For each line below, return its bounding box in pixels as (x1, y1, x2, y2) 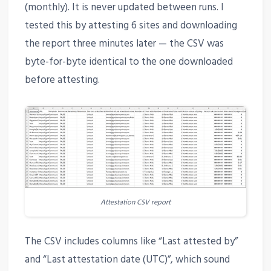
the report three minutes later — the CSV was (24, 35, 224, 52)
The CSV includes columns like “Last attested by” (24, 233, 238, 250)
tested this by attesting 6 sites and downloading (24, 17, 237, 34)
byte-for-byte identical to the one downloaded (24, 53, 233, 70)
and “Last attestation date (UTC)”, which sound (24, 252, 230, 269)
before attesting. (24, 71, 100, 88)
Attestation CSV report (100, 196, 171, 208)
